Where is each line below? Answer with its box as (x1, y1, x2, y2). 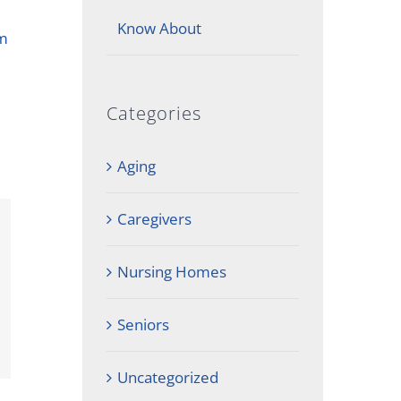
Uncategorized (116, 366, 218, 388)
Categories (106, 100, 201, 125)
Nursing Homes (116, 260, 226, 282)
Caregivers (116, 208, 192, 229)
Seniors (116, 313, 169, 335)
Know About (116, 17, 201, 38)
